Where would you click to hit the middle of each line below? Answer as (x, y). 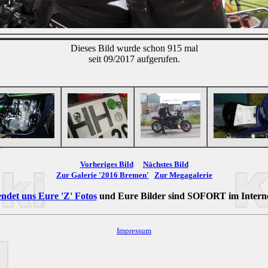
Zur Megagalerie (183, 175)
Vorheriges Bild (106, 164)
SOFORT (206, 196)
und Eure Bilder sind (142, 196)
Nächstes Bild (165, 164)
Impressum (134, 230)
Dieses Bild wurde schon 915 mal (134, 48)
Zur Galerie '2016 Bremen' (102, 175)
